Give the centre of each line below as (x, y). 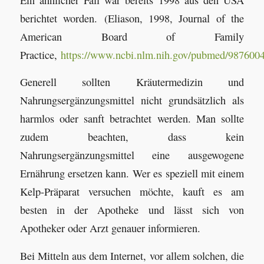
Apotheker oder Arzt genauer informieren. (110, 228)
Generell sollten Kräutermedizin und (132, 82)
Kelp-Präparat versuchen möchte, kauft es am (132, 192)
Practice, (40, 55)
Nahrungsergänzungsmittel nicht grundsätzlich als (132, 100)
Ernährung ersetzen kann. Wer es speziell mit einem (132, 174)
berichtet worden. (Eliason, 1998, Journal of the (132, 18)
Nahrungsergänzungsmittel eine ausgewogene (132, 155)
